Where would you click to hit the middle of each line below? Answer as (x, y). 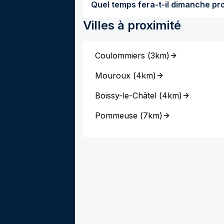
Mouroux (113, 75)
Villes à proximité (132, 25)
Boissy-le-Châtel (126, 95)
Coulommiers (120, 55)
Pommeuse (116, 115)
